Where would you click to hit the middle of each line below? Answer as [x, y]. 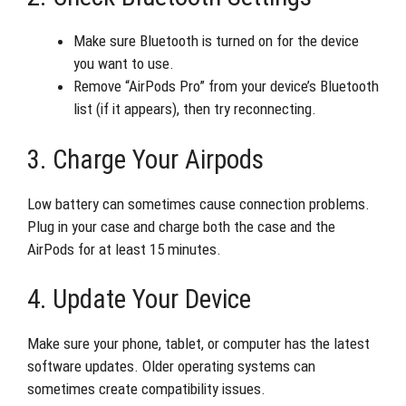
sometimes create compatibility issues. [146, 389]
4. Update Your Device [139, 299]
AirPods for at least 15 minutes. [124, 249]
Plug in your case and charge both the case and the [181, 226]
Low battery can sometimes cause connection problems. [198, 203]
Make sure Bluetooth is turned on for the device [216, 41]
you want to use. [124, 63]
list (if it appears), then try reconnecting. [195, 109]
